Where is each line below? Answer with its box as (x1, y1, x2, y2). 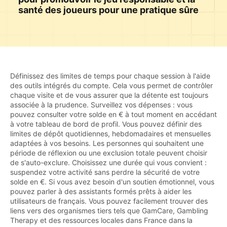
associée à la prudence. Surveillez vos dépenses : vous (10, 100, 193, 109)
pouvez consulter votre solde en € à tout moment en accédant (10, 109, 217, 119)
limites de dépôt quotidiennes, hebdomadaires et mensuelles (10, 129, 211, 138)
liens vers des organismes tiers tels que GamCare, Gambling (10, 206, 208, 215)
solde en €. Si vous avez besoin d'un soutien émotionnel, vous (10, 177, 214, 186)
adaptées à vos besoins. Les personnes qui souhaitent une (10, 138, 204, 147)
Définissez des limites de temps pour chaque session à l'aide (10, 71, 210, 80)
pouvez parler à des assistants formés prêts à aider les (10, 186, 192, 196)
